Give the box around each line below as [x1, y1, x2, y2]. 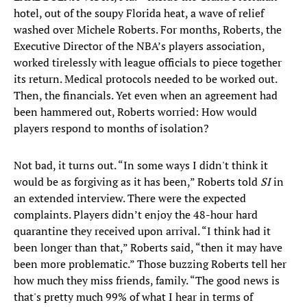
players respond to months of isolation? [14, 121, 209, 136]
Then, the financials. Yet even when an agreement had [14, 88, 278, 103]
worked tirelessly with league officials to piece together [14, 55, 282, 71]
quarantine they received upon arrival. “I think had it [14, 223, 271, 239]
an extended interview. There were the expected [14, 191, 246, 206]
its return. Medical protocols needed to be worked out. [14, 71, 277, 87]
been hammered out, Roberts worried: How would [14, 104, 257, 120]
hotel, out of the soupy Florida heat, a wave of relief [14, 5, 264, 21]
